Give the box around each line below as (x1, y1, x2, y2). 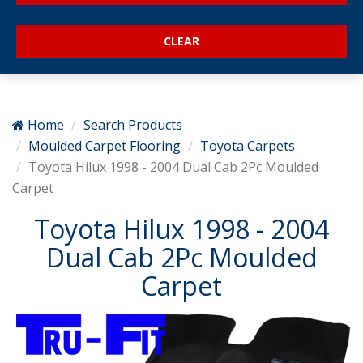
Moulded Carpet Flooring (28, 136, 181, 155)
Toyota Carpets (200, 136, 295, 155)
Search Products (83, 115, 182, 134)
